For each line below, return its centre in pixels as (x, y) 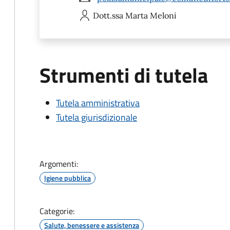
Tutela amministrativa (98, 103)
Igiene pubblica (68, 178)
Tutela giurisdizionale (97, 117)
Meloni (163, 15)
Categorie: (57, 211)
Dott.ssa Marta (120, 15)
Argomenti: (59, 164)
